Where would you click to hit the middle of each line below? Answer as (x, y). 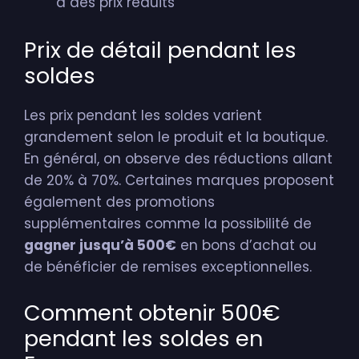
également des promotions (119, 202)
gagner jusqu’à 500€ (100, 245)
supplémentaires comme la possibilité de (168, 224)
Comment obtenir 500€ (152, 313)
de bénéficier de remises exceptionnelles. (168, 267)
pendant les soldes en (143, 339)
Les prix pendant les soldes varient (143, 115)
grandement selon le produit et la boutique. (176, 137)
